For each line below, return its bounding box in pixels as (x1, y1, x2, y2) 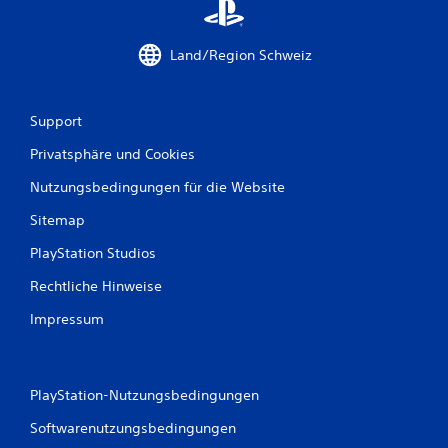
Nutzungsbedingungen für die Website (30, 178, 285, 197)
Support (30, 112, 82, 131)
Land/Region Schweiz (170, 45, 312, 64)
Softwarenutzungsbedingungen (30, 419, 236, 438)
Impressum (30, 310, 104, 329)
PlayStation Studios (30, 244, 156, 263)
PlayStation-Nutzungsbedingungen (30, 386, 259, 405)
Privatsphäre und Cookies (30, 145, 195, 164)
